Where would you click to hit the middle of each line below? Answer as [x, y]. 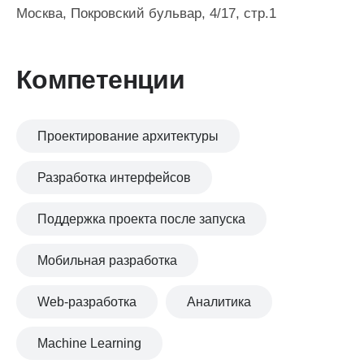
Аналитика [219, 302]
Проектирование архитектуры [128, 136]
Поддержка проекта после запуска [141, 219]
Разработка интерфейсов [114, 178]
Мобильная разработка [107, 261]
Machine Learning [89, 344]
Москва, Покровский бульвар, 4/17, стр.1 [146, 14]
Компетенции [100, 80]
